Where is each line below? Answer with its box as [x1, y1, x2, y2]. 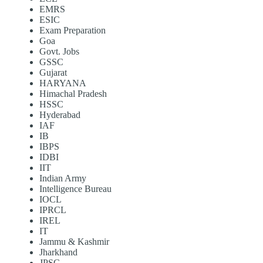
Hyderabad [39, 110, 80, 120]
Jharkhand [39, 247, 77, 258]
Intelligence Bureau [39, 184, 112, 194]
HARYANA [39, 78, 86, 89]
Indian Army [39, 173, 86, 184]
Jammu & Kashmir [39, 237, 109, 247]
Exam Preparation [39, 25, 106, 36]
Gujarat [39, 68, 67, 78]
